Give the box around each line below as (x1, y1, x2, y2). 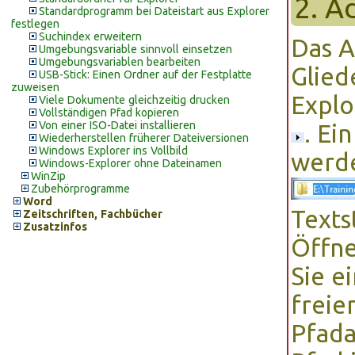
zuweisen (11, 81, 59, 94)
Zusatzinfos (23, 220, 87, 233)
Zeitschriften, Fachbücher (23, 208, 162, 220)
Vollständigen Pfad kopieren (39, 106, 179, 119)
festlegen (11, 17, 59, 30)
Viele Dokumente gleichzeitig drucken (39, 94, 230, 106)
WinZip (31, 170, 66, 182)
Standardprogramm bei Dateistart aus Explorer (39, 5, 269, 17)
